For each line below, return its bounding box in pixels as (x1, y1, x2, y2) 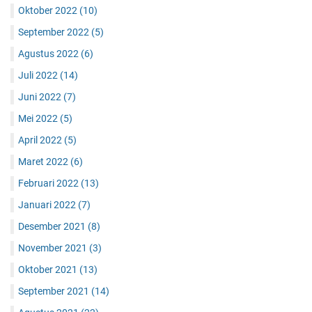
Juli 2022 (18, 69, 60, 81)
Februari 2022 (18, 177, 81, 189)
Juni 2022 (18, 91, 63, 102)
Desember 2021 (18, 220, 88, 232)
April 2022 (18, 134, 64, 146)
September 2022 (18, 26, 91, 38)
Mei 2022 (18, 112, 60, 124)
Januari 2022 (18, 198, 78, 210)
